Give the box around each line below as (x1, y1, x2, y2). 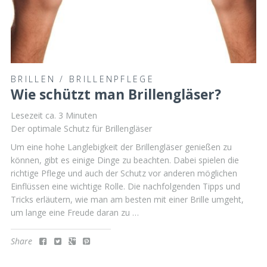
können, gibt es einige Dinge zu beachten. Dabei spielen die (11, 154, 239, 166)
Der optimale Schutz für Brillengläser (11, 122, 152, 134)
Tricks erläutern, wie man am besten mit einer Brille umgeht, (11, 194, 244, 206)
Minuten (66, 109, 97, 121)
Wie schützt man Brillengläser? (11, 85, 221, 104)
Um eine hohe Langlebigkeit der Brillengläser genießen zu (11, 141, 232, 153)
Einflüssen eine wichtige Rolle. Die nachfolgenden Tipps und (11, 181, 240, 193)
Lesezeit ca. (11, 109, 58, 121)
